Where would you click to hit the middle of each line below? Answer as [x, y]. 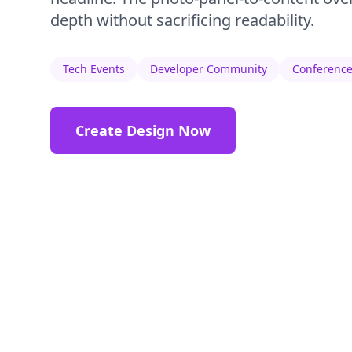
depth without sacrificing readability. [182, 20]
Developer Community [209, 69]
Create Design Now [143, 130]
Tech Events [94, 69]
